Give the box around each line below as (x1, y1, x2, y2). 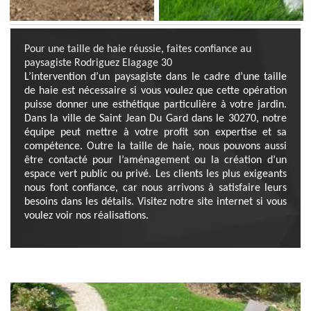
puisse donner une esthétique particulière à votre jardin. (24, 99, 287, 110)
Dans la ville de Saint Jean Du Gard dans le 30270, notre (24, 113, 287, 124)
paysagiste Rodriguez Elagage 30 (24, 58, 172, 69)
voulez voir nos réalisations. (24, 210, 149, 221)
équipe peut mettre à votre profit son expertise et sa (24, 127, 287, 138)
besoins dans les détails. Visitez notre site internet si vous (24, 196, 287, 208)
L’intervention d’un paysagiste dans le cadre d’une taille (24, 72, 287, 83)
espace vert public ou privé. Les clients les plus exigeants (24, 169, 287, 180)
